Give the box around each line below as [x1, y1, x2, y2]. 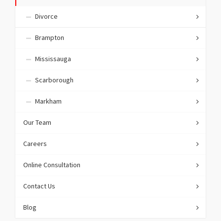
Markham [35, 98, 62, 106]
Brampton [35, 34, 64, 42]
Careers [23, 140, 47, 148]
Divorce [35, 13, 58, 21]
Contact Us [23, 183, 55, 191]
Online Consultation [23, 161, 80, 170]
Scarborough [35, 76, 74, 85]
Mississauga [35, 55, 71, 64]
